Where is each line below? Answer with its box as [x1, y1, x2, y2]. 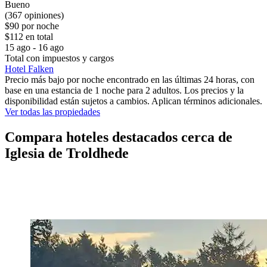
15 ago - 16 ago [5, 42, 64, 52]
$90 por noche [5, 20, 59, 31]
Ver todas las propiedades [5, 106, 100, 117]
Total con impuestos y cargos [5, 52, 114, 63]
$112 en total [5, 31, 53, 42]
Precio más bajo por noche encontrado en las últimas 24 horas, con [5, 74, 254, 85]
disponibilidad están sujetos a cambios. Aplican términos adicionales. [5, 95, 262, 106]
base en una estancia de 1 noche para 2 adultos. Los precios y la [5, 85, 244, 95]
